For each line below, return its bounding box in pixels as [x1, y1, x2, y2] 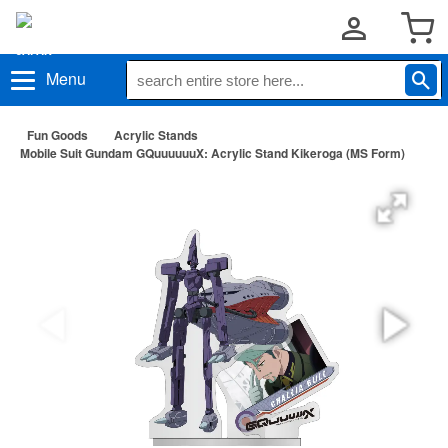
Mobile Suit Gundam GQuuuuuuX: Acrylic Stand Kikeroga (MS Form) [20, 144, 405, 162]
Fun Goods [27, 126, 88, 144]
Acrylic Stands [114, 126, 198, 144]
